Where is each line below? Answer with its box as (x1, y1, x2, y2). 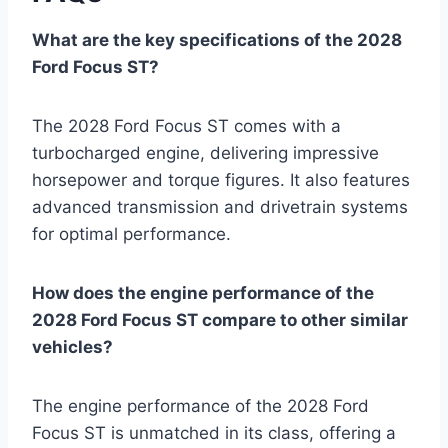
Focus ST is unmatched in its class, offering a (32, 423, 396, 444)
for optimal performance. (32, 224, 231, 245)
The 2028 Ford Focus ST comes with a (32, 116, 341, 137)
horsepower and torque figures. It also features (32, 170, 410, 191)
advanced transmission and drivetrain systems (32, 197, 408, 218)
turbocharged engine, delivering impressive (32, 143, 379, 164)
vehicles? (32, 337, 113, 358)
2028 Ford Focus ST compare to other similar (32, 310, 408, 331)
